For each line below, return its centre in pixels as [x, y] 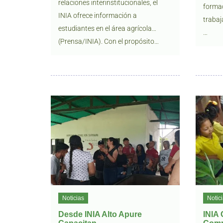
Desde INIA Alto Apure [100, 214]
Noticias [73, 198]
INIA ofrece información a [98, 15]
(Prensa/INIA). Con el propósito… [109, 41]
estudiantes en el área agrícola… [107, 28]
